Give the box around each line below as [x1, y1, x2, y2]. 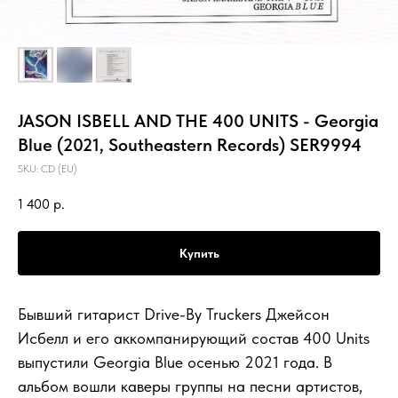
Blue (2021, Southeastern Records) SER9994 [18, 134, 362, 155]
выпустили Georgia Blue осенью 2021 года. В [18, 352, 332, 371]
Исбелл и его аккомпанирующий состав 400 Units [18, 328, 370, 347]
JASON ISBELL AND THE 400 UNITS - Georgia [18, 110, 378, 131]
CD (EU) [41, 163, 77, 175]
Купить [179, 245, 219, 260]
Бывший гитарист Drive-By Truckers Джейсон [18, 304, 330, 323]
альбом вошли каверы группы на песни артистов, [18, 376, 362, 395]
